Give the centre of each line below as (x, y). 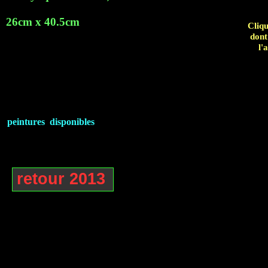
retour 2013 (61, 179)
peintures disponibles (51, 122)
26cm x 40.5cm (43, 22)
